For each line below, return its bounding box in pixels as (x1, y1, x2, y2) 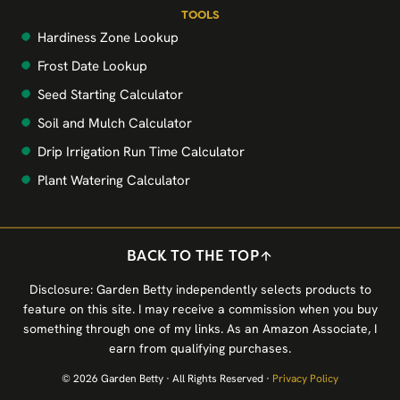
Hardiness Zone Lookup (37, 29, 179, 47)
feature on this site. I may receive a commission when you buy (22, 301, 378, 318)
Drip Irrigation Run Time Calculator (37, 143, 245, 162)
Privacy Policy (272, 371, 338, 387)
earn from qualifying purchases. (109, 340, 291, 357)
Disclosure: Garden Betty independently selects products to (29, 281, 371, 298)
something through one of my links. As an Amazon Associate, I (23, 321, 377, 337)
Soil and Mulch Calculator (37, 114, 192, 133)
